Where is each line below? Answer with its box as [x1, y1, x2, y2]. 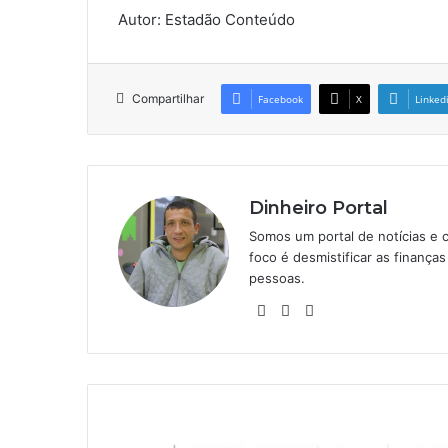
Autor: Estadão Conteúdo [118, 10, 295, 30]
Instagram [320, 300, 390, 320]
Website [272, 300, 329, 320]
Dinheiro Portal [249, 197, 388, 220]
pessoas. [249, 270, 305, 287]
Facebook [258, 92, 303, 107]
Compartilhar [132, 91, 204, 107]
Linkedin [296, 300, 356, 320]
